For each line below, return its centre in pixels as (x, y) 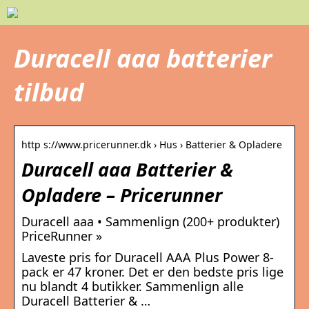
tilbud (49, 92)
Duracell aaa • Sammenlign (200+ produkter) (150, 222)
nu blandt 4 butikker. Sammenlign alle (132, 287)
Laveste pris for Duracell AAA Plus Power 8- (148, 258)
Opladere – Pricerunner (122, 195)
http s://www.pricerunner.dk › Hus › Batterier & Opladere (152, 145)
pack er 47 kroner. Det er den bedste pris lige (152, 272)
